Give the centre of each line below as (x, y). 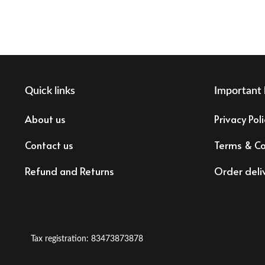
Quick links (50, 91)
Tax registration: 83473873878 (87, 239)
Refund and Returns (70, 171)
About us (45, 119)
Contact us (49, 145)
